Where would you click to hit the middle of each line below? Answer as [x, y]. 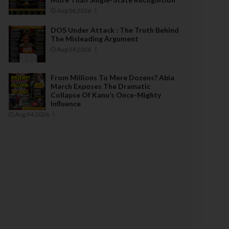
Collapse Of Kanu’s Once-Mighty [106, 95]
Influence [66, 104]
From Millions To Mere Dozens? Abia [112, 78]
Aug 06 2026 [73, 11]
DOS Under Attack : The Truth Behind [115, 30]
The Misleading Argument [95, 39]
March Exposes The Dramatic [100, 86]
